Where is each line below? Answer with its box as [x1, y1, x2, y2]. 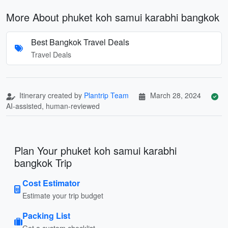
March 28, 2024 [150, 90, 201, 100]
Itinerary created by [17, 90, 84, 100]
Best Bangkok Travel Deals [31, 36, 129, 48]
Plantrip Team [84, 90, 129, 100]
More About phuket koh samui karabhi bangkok [6, 9, 219, 24]
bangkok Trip [14, 155, 72, 170]
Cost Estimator [22, 177, 80, 189]
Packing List [22, 209, 70, 221]
